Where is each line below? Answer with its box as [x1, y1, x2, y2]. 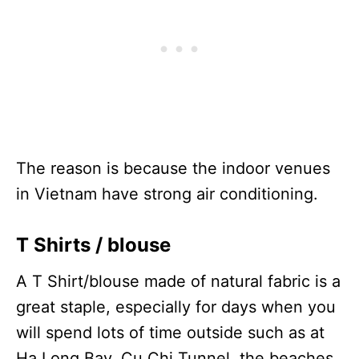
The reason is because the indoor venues [16, 158, 330, 178]
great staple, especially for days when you [16, 296, 336, 317]
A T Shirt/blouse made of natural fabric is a [16, 271, 341, 291]
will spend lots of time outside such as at [16, 322, 325, 342]
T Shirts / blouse [16, 232, 171, 256]
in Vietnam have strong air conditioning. [16, 184, 318, 204]
